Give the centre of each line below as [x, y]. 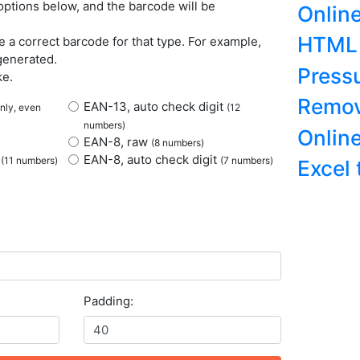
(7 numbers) [246, 160]
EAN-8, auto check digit [151, 159]
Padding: [108, 301]
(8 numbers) [177, 142]
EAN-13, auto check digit [155, 106]
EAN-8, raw [117, 141]
